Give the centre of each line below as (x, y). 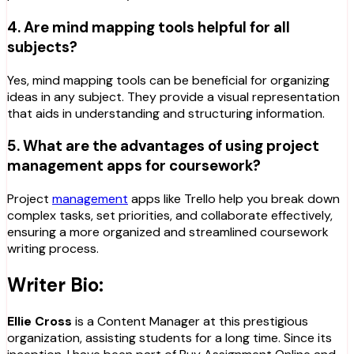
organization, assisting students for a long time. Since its (169, 337)
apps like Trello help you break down (234, 199)
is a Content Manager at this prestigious (190, 321)
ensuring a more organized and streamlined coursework (168, 232)
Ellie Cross (40, 321)
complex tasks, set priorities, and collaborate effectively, (170, 216)
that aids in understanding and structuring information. (166, 113)
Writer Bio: (55, 285)
